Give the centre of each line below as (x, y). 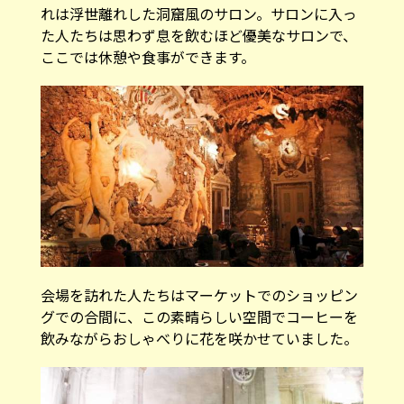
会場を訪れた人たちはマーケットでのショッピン (199, 295)
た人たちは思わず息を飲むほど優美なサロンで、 (198, 36)
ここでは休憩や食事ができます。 (147, 57)
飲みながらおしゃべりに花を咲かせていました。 (199, 339)
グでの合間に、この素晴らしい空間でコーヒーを (199, 317)
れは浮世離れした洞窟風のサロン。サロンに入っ (198, 14)
